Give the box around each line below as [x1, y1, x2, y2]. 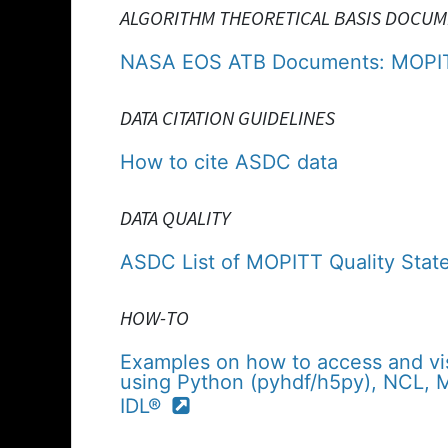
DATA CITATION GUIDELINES [120, 104, 335, 130]
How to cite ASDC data [120, 149, 338, 174]
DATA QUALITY [120, 204, 230, 230]
